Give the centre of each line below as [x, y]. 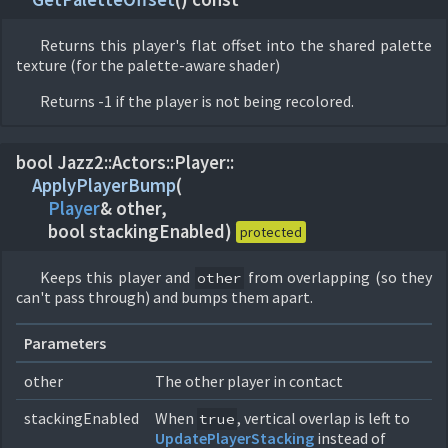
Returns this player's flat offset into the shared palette [236, 45]
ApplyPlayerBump [104, 185]
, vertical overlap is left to [323, 418]
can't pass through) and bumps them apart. [164, 297]
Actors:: [143, 162]
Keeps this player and [117, 277]
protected [271, 231]
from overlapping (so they [337, 277]
